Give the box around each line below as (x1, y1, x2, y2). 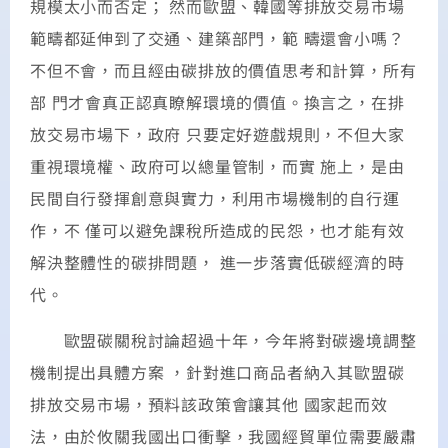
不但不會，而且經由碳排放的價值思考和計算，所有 (30, 57, 417, 82)
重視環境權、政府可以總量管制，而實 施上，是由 (30, 153, 405, 178)
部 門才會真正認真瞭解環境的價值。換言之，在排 (30, 89, 405, 114)
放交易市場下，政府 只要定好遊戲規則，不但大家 (30, 121, 405, 146)
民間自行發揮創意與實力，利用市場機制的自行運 (30, 185, 400, 210)
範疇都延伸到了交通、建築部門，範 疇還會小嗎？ (30, 25, 405, 50)
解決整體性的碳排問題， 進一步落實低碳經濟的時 (30, 249, 405, 274)
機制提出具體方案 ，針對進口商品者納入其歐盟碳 (30, 360, 405, 385)
